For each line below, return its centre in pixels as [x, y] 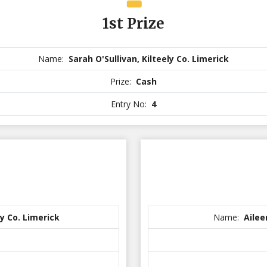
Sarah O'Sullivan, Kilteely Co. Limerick [149, 59]
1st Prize [133, 24]
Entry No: [130, 104]
